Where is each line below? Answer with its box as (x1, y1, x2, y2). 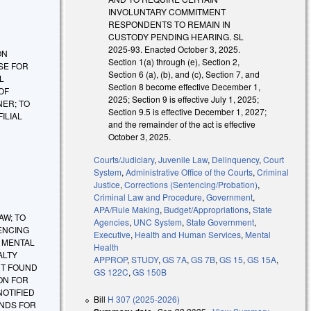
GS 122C (94, 265, 129, 278)
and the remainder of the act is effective (108, 117, 256, 130)
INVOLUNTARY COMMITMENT (108, 5, 226, 17)
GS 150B (133, 265, 167, 278)
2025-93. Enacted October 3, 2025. (108, 42, 241, 55)
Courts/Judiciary (94, 153, 155, 165)
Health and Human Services (135, 228, 242, 240)
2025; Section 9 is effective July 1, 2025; (108, 92, 260, 105)
